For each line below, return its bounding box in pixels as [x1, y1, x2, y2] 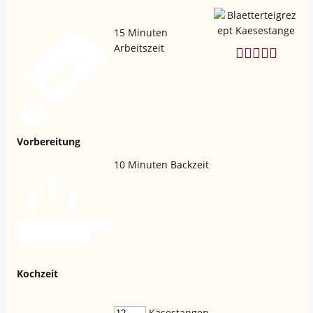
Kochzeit [17, 266, 58, 280]
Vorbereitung [17, 134, 80, 148]
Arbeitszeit [114, 41, 164, 54]
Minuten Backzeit [128, 157, 209, 171]
